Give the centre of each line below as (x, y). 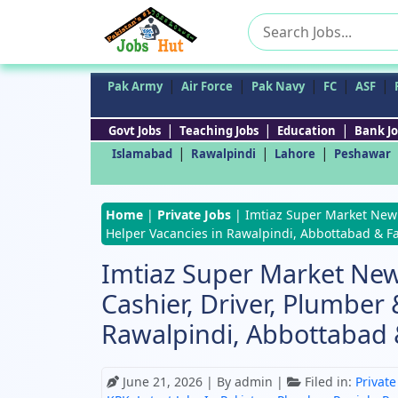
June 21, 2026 (164, 382)
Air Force (207, 86)
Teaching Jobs (219, 131)
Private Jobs (194, 215)
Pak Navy (278, 86)
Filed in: (328, 382)
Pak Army (135, 86)
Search (271, 23)
